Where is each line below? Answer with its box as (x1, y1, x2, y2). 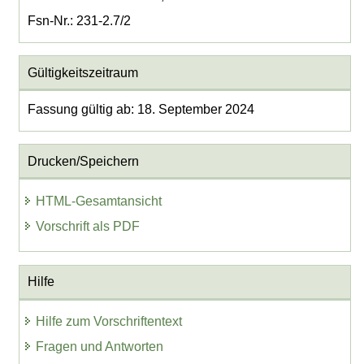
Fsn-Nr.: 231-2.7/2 (27, 13, 131, 28)
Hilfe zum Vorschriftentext (36, 314, 183, 329)
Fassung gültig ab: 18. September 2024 (27, 102, 254, 116)
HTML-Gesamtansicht (36, 194, 162, 209)
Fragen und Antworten (36, 340, 164, 354)
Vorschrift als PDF (36, 219, 141, 233)
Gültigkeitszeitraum (27, 65, 138, 80)
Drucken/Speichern (27, 154, 139, 168)
